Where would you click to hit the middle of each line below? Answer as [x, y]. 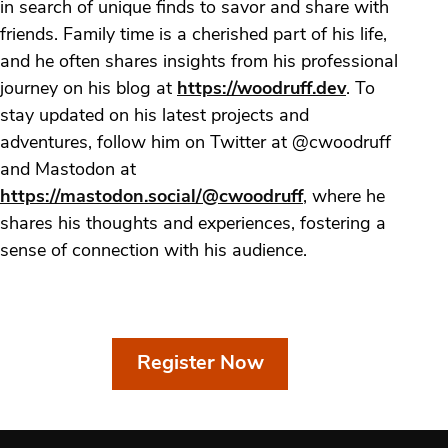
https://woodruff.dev [261, 89]
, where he [344, 197]
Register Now [200, 363]
